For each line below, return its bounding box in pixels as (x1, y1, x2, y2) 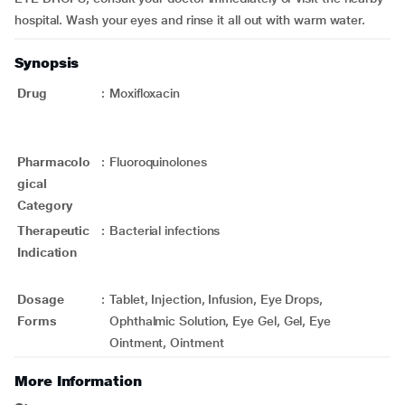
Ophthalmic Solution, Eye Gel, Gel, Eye (109, 314, 331, 328)
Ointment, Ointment (109, 335, 224, 350)
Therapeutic (17, 223, 90, 238)
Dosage (17, 292, 64, 306)
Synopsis (14, 54, 80, 71)
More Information (14, 372, 142, 390)
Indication (17, 245, 78, 259)
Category (17, 198, 73, 212)
